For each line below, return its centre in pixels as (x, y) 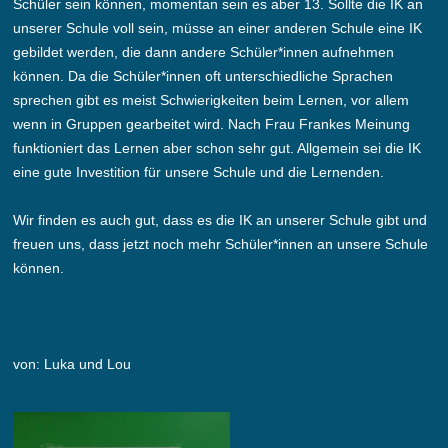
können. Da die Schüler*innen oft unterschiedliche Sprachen (203, 76)
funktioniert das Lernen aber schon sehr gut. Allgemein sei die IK (217, 148)
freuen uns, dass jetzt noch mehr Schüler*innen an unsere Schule (221, 244)
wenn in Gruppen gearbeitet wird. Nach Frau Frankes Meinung (212, 124)
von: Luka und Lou (72, 364)
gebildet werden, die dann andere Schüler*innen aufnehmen (204, 52)
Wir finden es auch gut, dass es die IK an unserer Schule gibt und (220, 220)
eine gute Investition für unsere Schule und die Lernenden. (199, 172)
